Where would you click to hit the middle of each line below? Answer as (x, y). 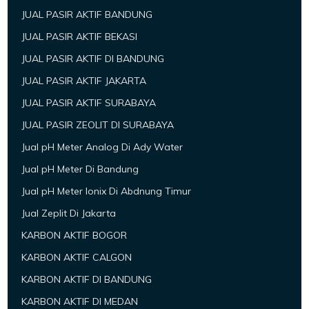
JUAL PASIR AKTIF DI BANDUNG (93, 59)
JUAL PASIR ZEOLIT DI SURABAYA (98, 125)
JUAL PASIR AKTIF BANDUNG (87, 15)
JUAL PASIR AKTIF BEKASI (80, 37)
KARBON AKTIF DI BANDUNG (87, 280)
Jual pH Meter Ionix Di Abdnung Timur (107, 191)
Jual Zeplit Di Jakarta (69, 213)
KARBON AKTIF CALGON (77, 258)
